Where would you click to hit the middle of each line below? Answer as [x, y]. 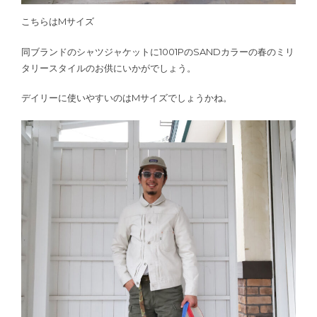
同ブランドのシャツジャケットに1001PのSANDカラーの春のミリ [158, 51]
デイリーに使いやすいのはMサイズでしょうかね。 [127, 98]
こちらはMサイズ [58, 22]
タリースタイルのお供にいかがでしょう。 [109, 68]
